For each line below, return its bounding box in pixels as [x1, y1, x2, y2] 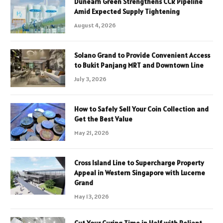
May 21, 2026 [74, 129, 109, 137]
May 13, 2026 [74, 193, 109, 201]
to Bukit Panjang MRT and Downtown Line [74, 61, 204, 70]
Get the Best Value [74, 114, 132, 124]
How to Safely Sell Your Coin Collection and [74, 105, 209, 114]
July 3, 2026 [74, 75, 107, 83]
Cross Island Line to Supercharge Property [74, 158, 204, 168]
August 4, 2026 [74, 21, 116, 29]
